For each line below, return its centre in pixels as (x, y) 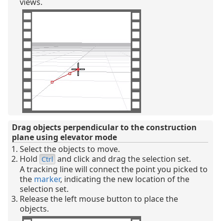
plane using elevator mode (64, 137)
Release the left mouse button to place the (99, 199)
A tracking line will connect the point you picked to (114, 169)
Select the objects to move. (70, 149)
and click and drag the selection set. (123, 159)
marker (47, 179)
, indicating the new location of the (125, 179)
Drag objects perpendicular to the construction (104, 127)
